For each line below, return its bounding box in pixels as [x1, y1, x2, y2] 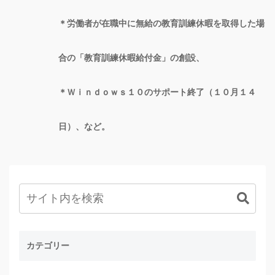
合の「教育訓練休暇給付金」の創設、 [58, 52, 204, 63]
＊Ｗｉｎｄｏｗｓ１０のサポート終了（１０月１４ [58, 87, 256, 97]
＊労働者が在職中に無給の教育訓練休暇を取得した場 [58, 18, 265, 28]
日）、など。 [58, 121, 110, 131]
